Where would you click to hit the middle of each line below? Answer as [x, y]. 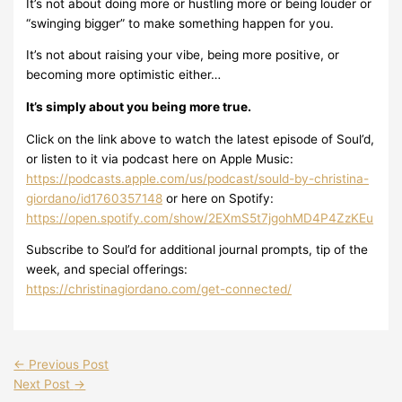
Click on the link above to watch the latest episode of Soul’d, [201, 139]
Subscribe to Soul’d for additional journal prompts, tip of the [197, 250]
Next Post [44, 384]
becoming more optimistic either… [124, 75]
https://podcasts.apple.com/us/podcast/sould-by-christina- [198, 178]
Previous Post [67, 364]
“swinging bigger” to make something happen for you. [180, 23]
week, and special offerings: [109, 270]
